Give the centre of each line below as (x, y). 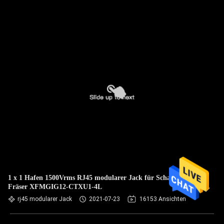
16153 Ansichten (163, 199)
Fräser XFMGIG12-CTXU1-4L (55, 187)
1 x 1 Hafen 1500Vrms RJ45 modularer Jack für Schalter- (95, 178)
